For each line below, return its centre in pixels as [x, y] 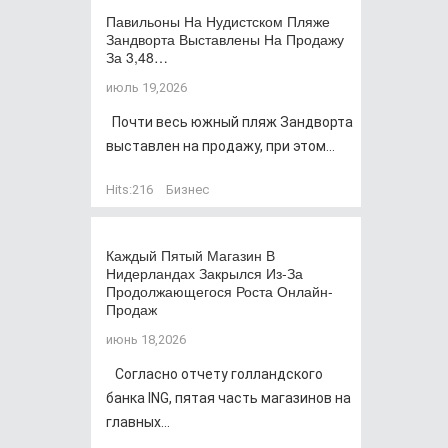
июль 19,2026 [146, 87]
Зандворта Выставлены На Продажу [225, 39]
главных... [138, 422]
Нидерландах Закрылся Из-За [204, 273]
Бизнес [187, 189]
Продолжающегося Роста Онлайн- [219, 291]
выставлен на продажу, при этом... [220, 146]
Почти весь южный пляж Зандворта [229, 122]
